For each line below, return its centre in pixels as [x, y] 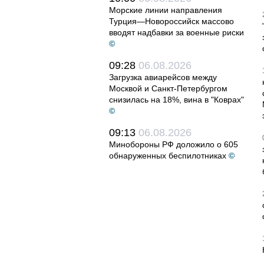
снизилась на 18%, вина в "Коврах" [176, 100]
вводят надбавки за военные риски [176, 32]
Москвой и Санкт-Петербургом [168, 88]
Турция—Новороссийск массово [171, 21]
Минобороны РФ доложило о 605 [174, 144]
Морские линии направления [166, 10]
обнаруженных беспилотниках [168, 156]
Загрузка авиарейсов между [163, 77]
